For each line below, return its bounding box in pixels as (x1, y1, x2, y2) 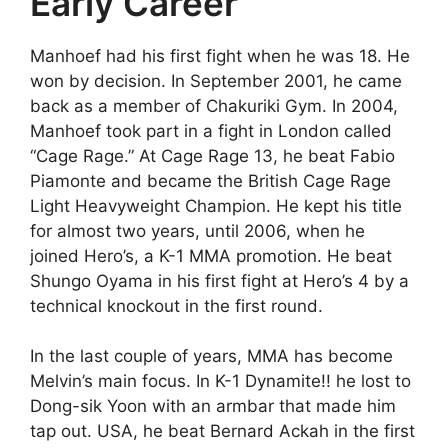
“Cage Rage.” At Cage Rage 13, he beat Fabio (30, 145, 395, 166)
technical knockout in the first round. (30, 295, 323, 316)
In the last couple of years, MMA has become (30, 346, 393, 366)
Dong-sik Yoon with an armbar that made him (30, 396, 396, 416)
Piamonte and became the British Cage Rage (30, 170, 391, 191)
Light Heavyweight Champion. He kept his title (30, 195, 402, 216)
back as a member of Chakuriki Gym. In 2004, (30, 95, 398, 116)
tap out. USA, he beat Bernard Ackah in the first (30, 421, 415, 441)
